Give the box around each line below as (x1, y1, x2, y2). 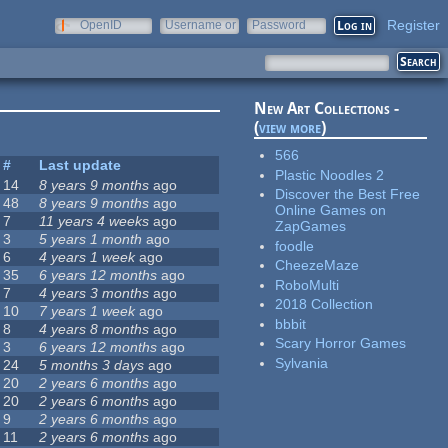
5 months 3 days (39, 357, 145, 374)
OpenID (80, 18, 122, 32)
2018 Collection (275, 296, 374, 313)
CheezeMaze (275, 257, 360, 274)
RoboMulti (275, 276, 340, 293)
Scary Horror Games (275, 335, 407, 352)
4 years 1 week (39, 249, 136, 266)
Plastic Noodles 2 (275, 166, 385, 183)
